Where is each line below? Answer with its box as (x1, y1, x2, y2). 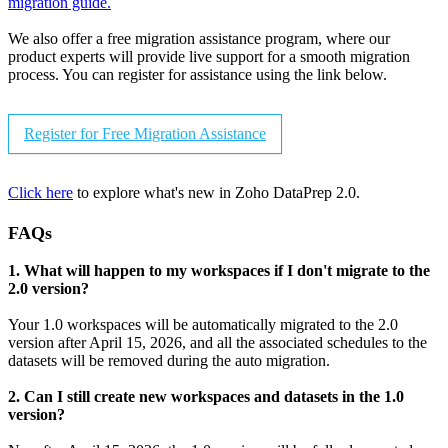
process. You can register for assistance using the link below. (8, 66, 387, 84)
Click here (8, 184, 73, 202)
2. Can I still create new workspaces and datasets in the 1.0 (8, 388, 404, 406)
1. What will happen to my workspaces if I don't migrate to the (8, 262, 430, 280)
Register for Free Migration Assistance (24, 125, 266, 143)
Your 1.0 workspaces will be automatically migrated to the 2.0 (8, 316, 398, 334)
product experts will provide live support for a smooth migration (8, 48, 410, 66)
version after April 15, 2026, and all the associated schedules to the (8, 334, 427, 352)
